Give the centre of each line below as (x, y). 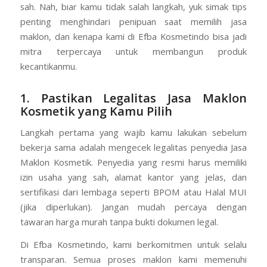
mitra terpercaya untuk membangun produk (133, 51)
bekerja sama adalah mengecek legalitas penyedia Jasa (133, 148)
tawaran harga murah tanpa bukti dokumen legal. (119, 222)
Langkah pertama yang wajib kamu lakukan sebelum (133, 133)
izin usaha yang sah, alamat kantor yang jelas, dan (133, 177)
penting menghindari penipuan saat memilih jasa (133, 21)
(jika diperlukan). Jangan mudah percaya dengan (133, 207)
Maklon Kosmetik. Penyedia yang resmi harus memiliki (133, 162)
